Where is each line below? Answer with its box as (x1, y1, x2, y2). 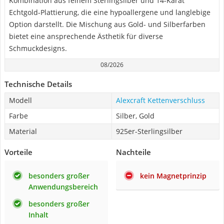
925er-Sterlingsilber (116, 126, 182, 136)
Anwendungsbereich (28, 182, 98, 191)
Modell (9, 95, 32, 105)
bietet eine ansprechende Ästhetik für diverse (9, 31, 163, 41)
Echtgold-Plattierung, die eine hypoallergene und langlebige (9, 7, 210, 17)
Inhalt (28, 210, 48, 219)
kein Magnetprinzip (140, 171, 206, 180)
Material (9, 126, 37, 136)
